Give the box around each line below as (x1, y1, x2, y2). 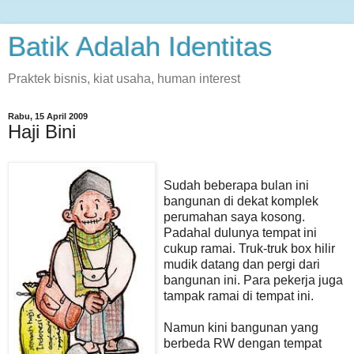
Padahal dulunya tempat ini (164, 225, 317, 239)
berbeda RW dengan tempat (164, 336, 322, 350)
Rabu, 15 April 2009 (8, 111, 88, 121)
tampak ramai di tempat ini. (164, 288, 314, 303)
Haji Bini (8, 121, 76, 142)
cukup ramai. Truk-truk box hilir (164, 241, 335, 255)
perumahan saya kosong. (164, 209, 305, 224)
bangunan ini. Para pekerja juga (164, 273, 343, 287)
